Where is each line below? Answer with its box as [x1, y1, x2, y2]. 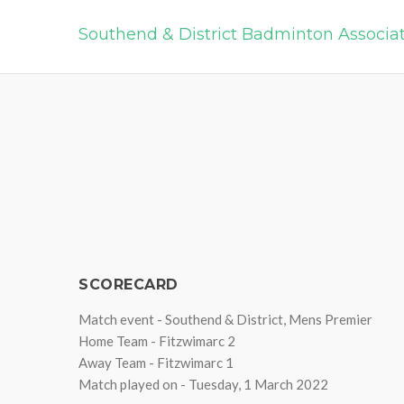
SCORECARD [78, 276, 179, 293]
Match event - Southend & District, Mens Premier [78, 311, 372, 327]
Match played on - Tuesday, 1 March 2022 [78, 376, 328, 392]
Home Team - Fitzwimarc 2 [78, 333, 235, 349]
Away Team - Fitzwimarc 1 [78, 354, 234, 371]
